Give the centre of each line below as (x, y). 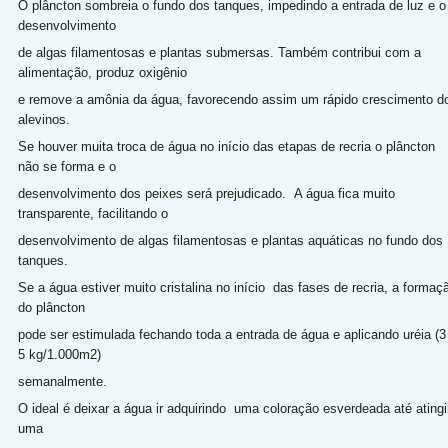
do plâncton (53, 307)
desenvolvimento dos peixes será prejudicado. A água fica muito (206, 193)
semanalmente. (66, 381)
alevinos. (47, 119)
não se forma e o (68, 166)
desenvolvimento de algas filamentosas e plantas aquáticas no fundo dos (230, 240)
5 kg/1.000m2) (61, 354)
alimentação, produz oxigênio (104, 72)
